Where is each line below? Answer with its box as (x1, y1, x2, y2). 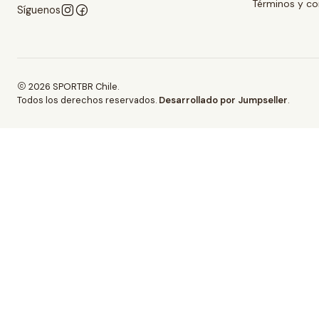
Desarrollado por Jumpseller (159, 93, 288, 106)
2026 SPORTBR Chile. (26, 80, 119, 93)
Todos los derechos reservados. (17, 93, 159, 106)
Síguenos (17, 4, 61, 17)
